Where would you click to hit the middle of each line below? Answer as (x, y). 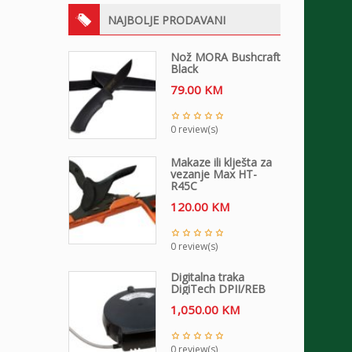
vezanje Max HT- (214, 174)
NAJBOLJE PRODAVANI (167, 20)
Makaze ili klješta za (221, 162)
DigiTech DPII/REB (218, 288)
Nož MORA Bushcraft (225, 57)
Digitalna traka (207, 277)
